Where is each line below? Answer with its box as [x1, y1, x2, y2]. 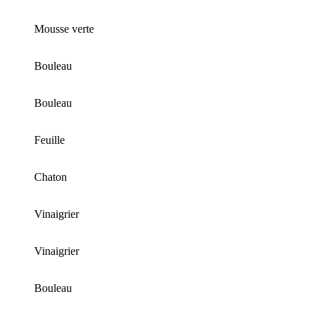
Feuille [34, 133, 65, 146]
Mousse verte [34, 22, 94, 35]
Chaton [34, 170, 67, 183]
